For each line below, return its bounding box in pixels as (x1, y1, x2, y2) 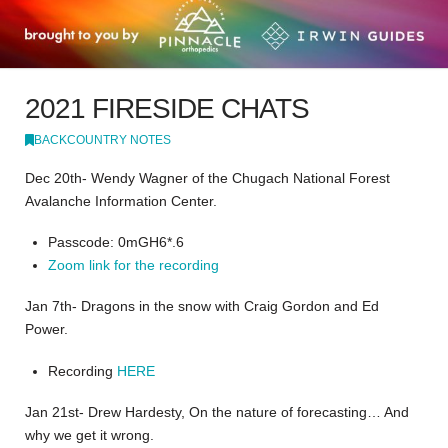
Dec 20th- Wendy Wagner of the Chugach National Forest (25, 169, 390, 186)
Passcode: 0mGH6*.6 (48, 233, 185, 250)
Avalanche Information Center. (25, 192, 217, 209)
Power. (25, 321, 68, 338)
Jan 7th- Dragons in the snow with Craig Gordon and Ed (25, 298, 379, 315)
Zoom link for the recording (48, 256, 220, 273)
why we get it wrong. (25, 427, 154, 444)
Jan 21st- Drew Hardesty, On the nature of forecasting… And (25, 404, 409, 421)
